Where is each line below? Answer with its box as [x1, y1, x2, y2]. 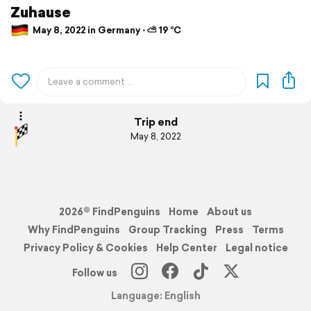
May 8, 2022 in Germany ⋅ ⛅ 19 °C [31, 24, 181, 37]
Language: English [110, 289, 201, 303]
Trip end [133, 115, 178, 130]
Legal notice [225, 240, 288, 255]
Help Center [155, 240, 217, 255]
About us [207, 204, 252, 219]
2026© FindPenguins [59, 204, 160, 219]
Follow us [72, 265, 117, 280]
